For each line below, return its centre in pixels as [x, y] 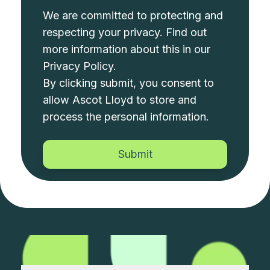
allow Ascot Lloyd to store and [120, 100]
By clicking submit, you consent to [129, 83]
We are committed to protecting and [133, 16]
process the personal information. [126, 117]
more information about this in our [127, 49]
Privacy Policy [78, 66]
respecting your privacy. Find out [125, 33]
